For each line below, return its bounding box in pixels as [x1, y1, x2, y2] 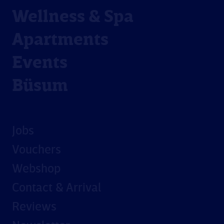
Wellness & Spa [12, 8, 133, 26]
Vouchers [12, 144, 61, 156]
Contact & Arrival [12, 182, 101, 194]
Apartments [12, 31, 108, 49]
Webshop [12, 163, 60, 175]
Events [12, 54, 67, 72]
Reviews [12, 201, 56, 213]
